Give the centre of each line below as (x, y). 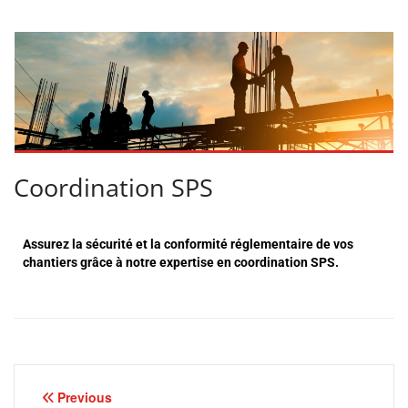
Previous (85, 397)
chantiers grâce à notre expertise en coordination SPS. (181, 262)
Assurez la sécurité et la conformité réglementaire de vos (188, 244)
